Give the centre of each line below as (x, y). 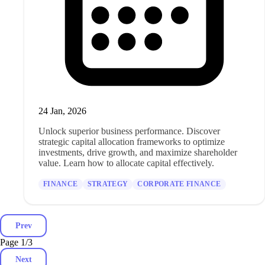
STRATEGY (108, 184)
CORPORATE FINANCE (179, 184)
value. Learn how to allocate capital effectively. (126, 163)
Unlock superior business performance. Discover (129, 131)
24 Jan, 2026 (62, 111)
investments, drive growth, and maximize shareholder (138, 152)
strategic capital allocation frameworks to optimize (132, 141)
